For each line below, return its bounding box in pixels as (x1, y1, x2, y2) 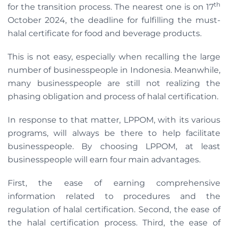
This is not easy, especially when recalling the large (8, 52, 220, 62)
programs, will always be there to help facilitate (8, 128, 220, 138)
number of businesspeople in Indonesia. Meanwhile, (8, 65, 220, 75)
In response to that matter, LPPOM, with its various (8, 115, 220, 125)
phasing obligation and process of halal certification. (8, 92, 220, 102)
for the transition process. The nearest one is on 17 (8, 2, 214, 12)
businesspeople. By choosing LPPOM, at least (8, 141, 220, 152)
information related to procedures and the (8, 191, 220, 202)
